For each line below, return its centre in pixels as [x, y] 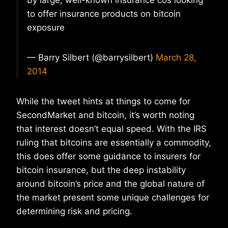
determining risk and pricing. [74, 211]
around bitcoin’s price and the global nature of [110, 184]
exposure [46, 28]
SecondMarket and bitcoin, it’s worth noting [105, 115]
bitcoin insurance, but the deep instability [101, 170]
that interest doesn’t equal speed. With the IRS [111, 129]
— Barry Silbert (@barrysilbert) [91, 58]
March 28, [176, 58]
